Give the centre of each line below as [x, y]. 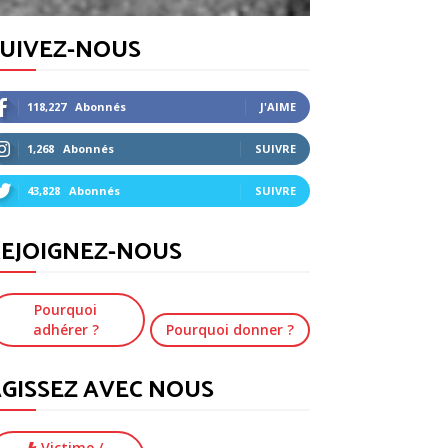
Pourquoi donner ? [230, 329]
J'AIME [278, 106]
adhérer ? [65, 329]
